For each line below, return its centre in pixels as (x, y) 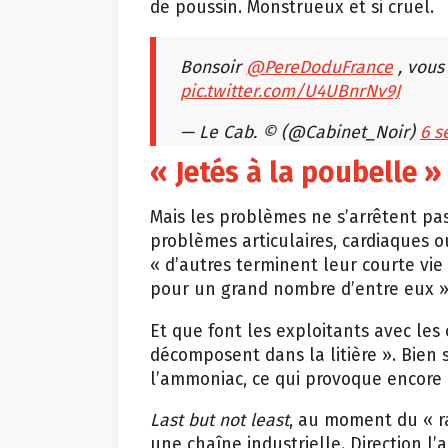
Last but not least (219, 421)
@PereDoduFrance (319, 67)
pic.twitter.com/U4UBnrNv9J (290, 91)
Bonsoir (213, 67)
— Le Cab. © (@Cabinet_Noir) (300, 133)
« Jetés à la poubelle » (296, 173)
